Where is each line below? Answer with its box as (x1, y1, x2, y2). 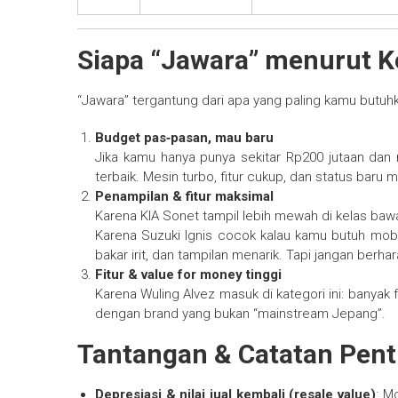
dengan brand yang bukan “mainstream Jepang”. (95, 306, 386, 322)
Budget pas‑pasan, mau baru (95, 130, 274, 147)
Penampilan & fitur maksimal (95, 188, 274, 205)
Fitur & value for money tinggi (95, 267, 282, 283)
